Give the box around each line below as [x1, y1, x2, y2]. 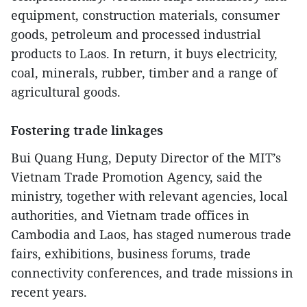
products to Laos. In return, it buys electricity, [11, 45, 278, 62]
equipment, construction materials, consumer [11, 6, 280, 23]
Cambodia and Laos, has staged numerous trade [11, 225, 291, 243]
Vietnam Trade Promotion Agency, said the [11, 168, 262, 185]
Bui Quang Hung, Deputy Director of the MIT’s [11, 149, 281, 166]
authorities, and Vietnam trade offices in [11, 206, 249, 223]
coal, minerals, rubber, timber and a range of [11, 64, 278, 81]
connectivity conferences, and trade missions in [11, 264, 293, 281]
